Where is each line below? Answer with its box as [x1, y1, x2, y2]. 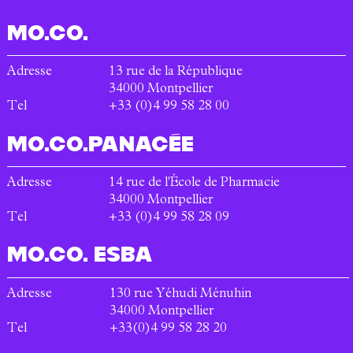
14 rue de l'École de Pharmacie [109, 177, 281, 191]
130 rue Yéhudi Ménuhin [110, 288, 252, 301]
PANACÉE [88, 132, 195, 154]
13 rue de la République [109, 66, 243, 80]
